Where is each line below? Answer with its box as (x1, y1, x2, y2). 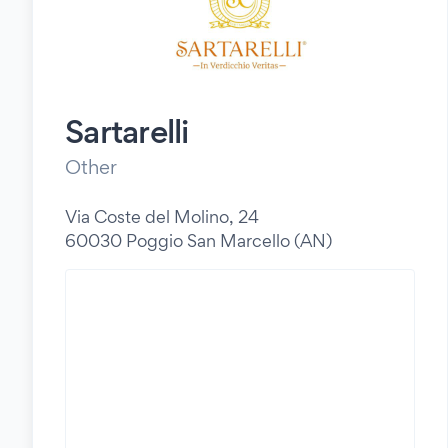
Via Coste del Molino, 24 (65, 206, 259, 227)
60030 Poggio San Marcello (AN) (65, 230, 332, 251)
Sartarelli (65, 111, 189, 151)
